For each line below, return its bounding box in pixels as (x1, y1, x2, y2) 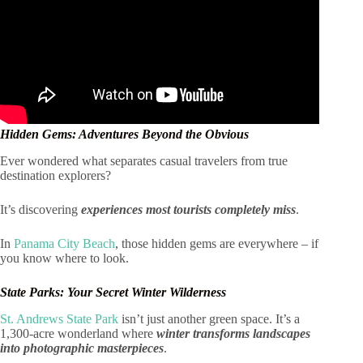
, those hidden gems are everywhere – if (115, 236, 318, 250)
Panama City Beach (14, 236, 115, 250)
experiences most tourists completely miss (81, 202, 296, 216)
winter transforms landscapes (156, 326, 310, 340)
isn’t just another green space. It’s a (118, 311, 300, 326)
